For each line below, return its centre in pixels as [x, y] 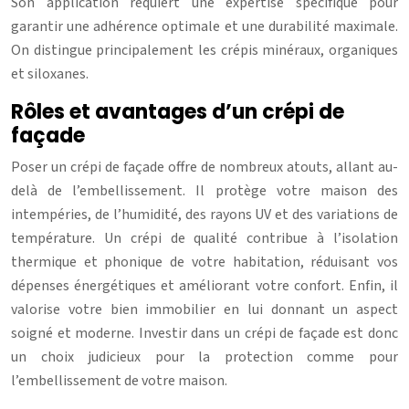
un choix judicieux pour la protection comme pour [204, 357]
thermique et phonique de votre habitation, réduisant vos [204, 262]
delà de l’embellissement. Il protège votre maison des [204, 190]
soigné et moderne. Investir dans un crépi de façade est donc [204, 333]
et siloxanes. [50, 73]
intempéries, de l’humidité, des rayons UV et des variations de [204, 214]
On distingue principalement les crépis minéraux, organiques [204, 50]
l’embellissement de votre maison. [119, 380]
